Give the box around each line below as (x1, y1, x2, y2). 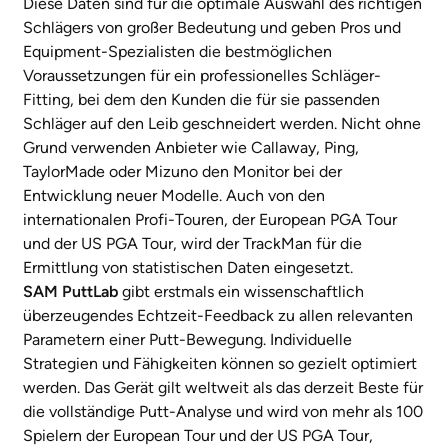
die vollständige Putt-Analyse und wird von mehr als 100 (23, 402, 423, 422)
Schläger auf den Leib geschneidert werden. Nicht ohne (23, 114, 421, 134)
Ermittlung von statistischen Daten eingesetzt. (23, 258, 353, 278)
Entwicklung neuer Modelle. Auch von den (23, 186, 325, 206)
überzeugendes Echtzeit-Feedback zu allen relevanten (23, 306, 413, 326)
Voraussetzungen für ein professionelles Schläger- (23, 66, 381, 86)
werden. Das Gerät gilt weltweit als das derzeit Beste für (23, 378, 423, 398)
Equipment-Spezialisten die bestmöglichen (23, 42, 332, 62)
